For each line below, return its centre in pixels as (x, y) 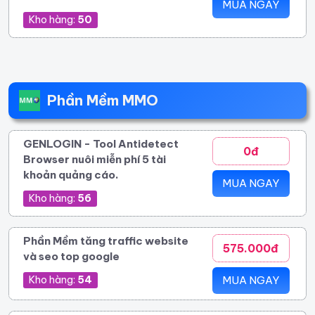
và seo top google (71, 256)
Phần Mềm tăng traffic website (106, 240)
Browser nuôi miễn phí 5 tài (95, 159)
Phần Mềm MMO (103, 100)
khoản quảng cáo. (71, 174)
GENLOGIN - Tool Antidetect (101, 143)
